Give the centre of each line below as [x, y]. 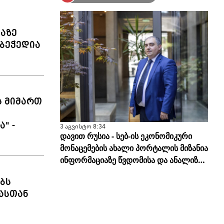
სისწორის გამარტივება [103, 172]
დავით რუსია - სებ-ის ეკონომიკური [126, 136]
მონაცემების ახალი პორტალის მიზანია [134, 148]
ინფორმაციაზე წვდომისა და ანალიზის [133, 160]
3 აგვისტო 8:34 [82, 126]
